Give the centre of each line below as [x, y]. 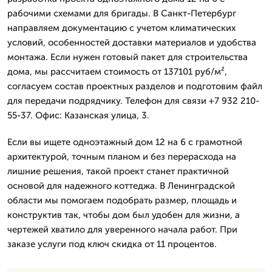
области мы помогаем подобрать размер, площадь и [122, 200]
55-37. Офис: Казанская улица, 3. [78, 115]
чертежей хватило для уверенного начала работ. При [122, 229]
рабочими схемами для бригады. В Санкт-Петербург [122, 13]
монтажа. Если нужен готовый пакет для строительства [127, 57]
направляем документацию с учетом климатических [121, 28]
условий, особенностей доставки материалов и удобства [132, 42]
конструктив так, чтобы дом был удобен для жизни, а [124, 215]
